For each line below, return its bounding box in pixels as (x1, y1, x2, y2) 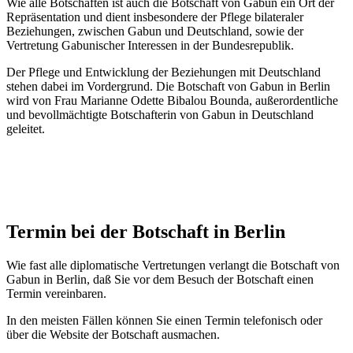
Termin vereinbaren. (6, 286, 106, 300)
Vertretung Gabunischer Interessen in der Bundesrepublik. (6, 38, 294, 52)
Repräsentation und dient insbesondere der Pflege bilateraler (6, 9, 303, 24)
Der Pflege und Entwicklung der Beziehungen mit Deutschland (6, 65, 321, 79)
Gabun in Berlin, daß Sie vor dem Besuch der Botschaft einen (6, 272, 314, 286)
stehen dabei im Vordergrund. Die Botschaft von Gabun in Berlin (6, 79, 330, 93)
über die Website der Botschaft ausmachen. (6, 327, 220, 341)
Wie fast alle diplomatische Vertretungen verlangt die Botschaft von (6, 258, 340, 272)
